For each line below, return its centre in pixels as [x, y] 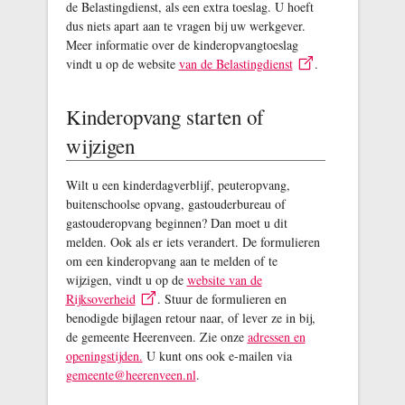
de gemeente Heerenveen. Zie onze [156, 337]
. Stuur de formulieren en [221, 299]
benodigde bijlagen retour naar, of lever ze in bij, [190, 318]
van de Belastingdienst [235, 63]
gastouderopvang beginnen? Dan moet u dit [176, 222]
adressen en [276, 337]
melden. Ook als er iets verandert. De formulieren [193, 241]
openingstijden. [104, 356]
